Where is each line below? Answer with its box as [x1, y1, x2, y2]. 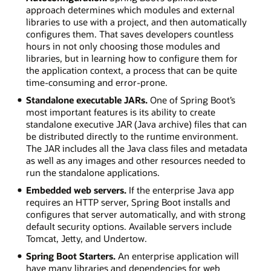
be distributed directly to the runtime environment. [25, 130, 238, 143]
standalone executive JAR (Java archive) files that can [25, 118, 247, 131]
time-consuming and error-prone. [25, 76, 168, 89]
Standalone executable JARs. [25, 94, 148, 106]
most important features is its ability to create [25, 106, 215, 119]
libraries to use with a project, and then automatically [25, 16, 247, 28]
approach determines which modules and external [25, 4, 235, 16]
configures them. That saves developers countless [25, 28, 233, 41]
